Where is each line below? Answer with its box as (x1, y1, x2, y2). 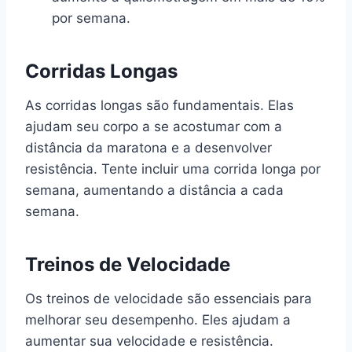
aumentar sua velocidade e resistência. (25, 332, 273, 349)
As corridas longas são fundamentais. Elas (25, 97, 294, 113)
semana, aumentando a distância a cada (25, 181, 284, 198)
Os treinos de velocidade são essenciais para (25, 290, 312, 306)
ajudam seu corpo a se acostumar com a (25, 118, 282, 134)
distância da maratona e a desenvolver (25, 139, 272, 156)
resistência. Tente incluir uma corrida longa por (25, 160, 321, 177)
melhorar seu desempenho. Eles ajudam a (25, 311, 291, 328)
